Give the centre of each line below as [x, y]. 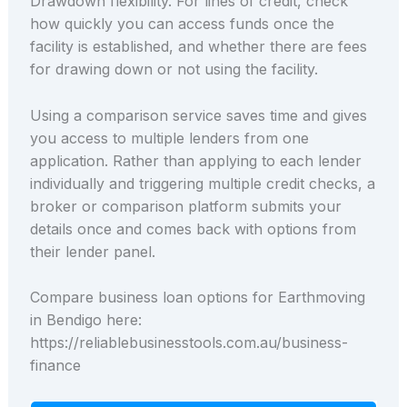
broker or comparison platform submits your [185, 206]
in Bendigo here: [85, 320]
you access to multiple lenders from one [169, 138]
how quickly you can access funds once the [182, 24]
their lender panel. [92, 251]
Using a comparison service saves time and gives [198, 115]
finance [55, 366]
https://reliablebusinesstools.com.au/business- [189, 343]
